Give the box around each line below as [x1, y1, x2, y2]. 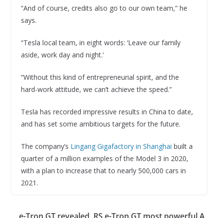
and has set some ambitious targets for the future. [20, 119, 181, 128]
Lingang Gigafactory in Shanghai [70, 142, 172, 151]
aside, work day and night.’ [20, 50, 104, 59]
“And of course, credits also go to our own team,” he [20, 3, 187, 13]
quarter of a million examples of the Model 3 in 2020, [20, 154, 188, 163]
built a [171, 142, 193, 151]
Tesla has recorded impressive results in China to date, [20, 107, 193, 116]
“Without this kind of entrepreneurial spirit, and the [20, 73, 179, 82]
